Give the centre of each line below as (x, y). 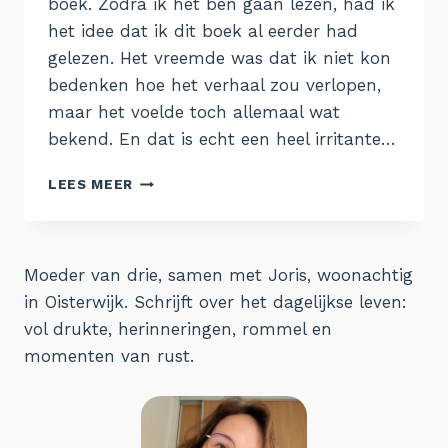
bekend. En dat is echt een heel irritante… (222, 139)
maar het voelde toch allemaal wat (194, 112)
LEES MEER (91, 184)
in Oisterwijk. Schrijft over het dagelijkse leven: (215, 302)
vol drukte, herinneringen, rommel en (178, 329)
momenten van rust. (109, 356)
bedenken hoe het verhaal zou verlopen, (214, 85)
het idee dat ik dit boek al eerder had (203, 31)
